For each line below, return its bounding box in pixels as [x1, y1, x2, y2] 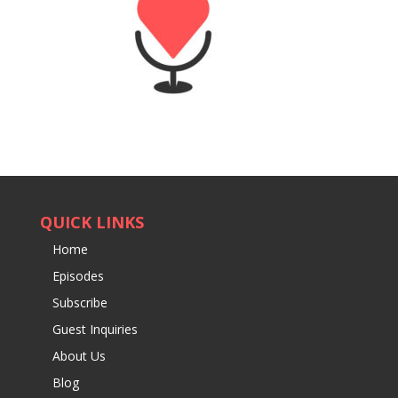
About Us [52, 347, 106, 365]
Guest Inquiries [52, 321, 138, 338]
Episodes [52, 267, 104, 285]
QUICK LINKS [39, 211, 144, 234]
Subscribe [52, 294, 107, 312]
